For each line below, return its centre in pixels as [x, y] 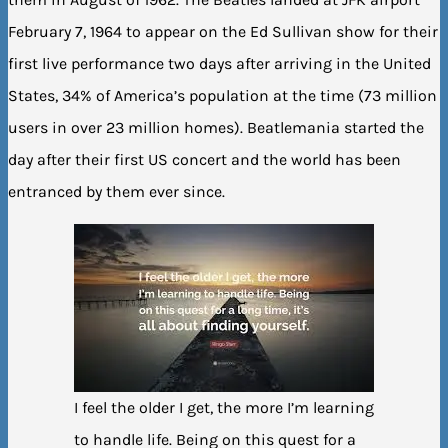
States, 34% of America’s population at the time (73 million [222, 95]
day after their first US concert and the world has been [204, 159]
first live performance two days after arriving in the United [219, 63]
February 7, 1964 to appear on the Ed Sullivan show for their [223, 31]
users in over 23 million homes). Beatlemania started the [216, 127]
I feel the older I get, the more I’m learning [224, 407]
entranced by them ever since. [116, 191]
